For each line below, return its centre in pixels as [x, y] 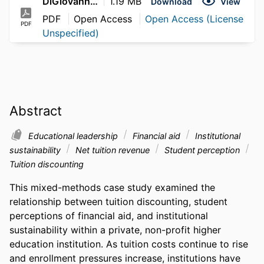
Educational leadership [74, 136]
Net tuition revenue [113, 150]
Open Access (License [194, 19]
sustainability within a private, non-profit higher [115, 230]
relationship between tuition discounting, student [118, 201]
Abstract [36, 110]
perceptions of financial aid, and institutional [109, 215]
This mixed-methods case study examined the [112, 187]
